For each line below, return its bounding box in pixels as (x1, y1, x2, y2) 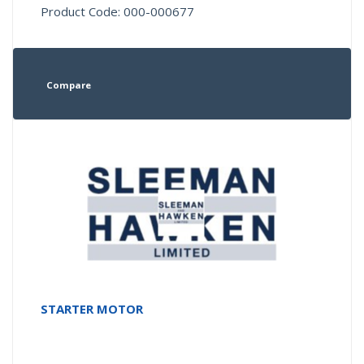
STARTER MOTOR (41, 301, 144, 318)
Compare (45, 79, 91, 92)
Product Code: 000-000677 (41, 3, 195, 20)
